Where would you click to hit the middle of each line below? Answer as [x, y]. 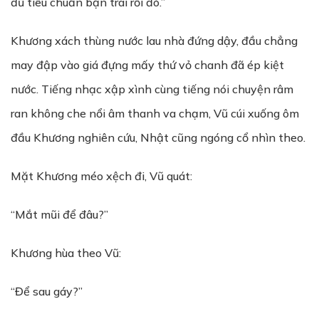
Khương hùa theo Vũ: [66, 253]
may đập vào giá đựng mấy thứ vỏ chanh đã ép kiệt [147, 65]
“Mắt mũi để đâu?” [59, 214]
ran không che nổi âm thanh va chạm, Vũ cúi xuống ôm [155, 113]
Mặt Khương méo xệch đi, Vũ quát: [101, 176]
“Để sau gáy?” [47, 291]
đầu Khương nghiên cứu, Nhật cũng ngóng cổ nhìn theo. [158, 137]
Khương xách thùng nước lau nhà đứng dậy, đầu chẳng [154, 41]
